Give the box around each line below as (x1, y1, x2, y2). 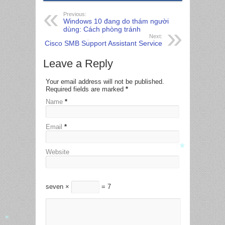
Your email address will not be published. (45, 78, 164, 86)
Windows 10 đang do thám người (63, 17, 169, 26)
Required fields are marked (45, 85, 126, 93)
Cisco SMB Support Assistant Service (44, 39, 162, 48)
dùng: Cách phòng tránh (63, 25, 141, 34)
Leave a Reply (43, 57, 113, 70)
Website (45, 148, 69, 156)
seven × (45, 183, 71, 191)
